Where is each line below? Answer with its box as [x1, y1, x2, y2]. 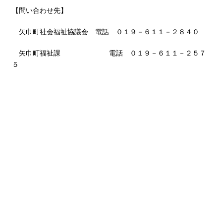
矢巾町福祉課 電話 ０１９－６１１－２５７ [12, 48, 206, 57]
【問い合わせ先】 [12, 5, 67, 14]
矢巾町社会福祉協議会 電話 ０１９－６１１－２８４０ [12, 27, 199, 36]
